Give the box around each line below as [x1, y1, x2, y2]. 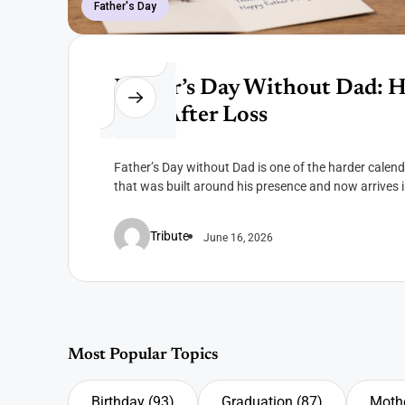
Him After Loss [113, 105, 268, 128]
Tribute [149, 228, 189, 243]
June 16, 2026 [202, 231, 273, 245]
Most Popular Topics [67, 347, 218, 363]
